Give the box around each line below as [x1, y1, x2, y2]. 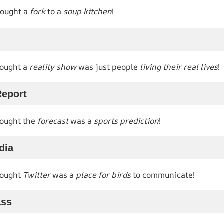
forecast [37, 115, 68, 126]
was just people [76, 61, 140, 72]
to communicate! [131, 169, 195, 180]
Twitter [23, 169, 50, 180]
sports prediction [94, 115, 159, 126]
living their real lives [140, 61, 218, 72]
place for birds [76, 169, 131, 180]
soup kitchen [63, 5, 112, 17]
